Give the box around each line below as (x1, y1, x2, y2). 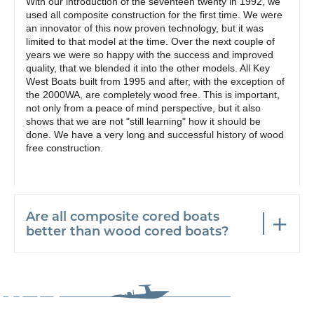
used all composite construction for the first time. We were (26, 9, 282, 20)
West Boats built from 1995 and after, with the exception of (26, 76, 285, 87)
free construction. (26, 142, 103, 153)
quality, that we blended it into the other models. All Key (26, 62, 270, 74)
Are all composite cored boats (26, 207, 219, 224)
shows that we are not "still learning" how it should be (26, 116, 261, 127)
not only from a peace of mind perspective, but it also (26, 102, 261, 114)
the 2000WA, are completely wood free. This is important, (26, 89, 280, 100)
